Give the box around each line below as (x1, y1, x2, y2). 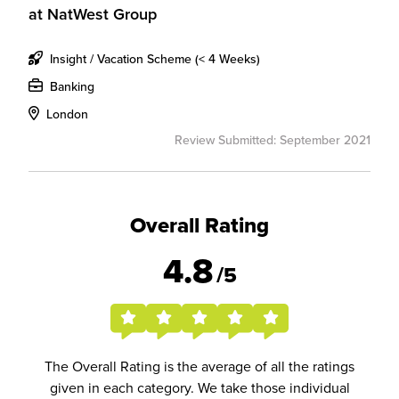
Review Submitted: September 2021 (175, 131, 370, 149)
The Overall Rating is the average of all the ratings (45, 356, 354, 376)
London (43, 105, 88, 123)
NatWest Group (47, 3, 157, 25)
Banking (46, 77, 94, 95)
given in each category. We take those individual (49, 378, 350, 397)
